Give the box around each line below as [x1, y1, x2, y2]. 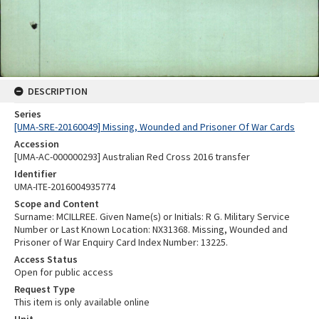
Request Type [14, 283, 75, 296]
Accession [14, 137, 59, 151]
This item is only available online [14, 296, 150, 309]
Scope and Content [14, 197, 99, 211]
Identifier [14, 167, 56, 181]
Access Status [14, 253, 78, 266]
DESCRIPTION [28, 85, 88, 98]
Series [14, 108, 41, 121]
